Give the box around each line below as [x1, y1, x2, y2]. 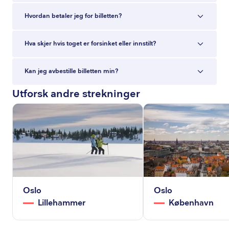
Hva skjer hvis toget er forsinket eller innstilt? [25, 40, 156, 48]
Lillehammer [38, 198, 86, 208]
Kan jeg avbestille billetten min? [25, 67, 118, 75]
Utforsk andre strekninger [12, 88, 140, 100]
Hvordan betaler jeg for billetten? [25, 12, 122, 20]
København [169, 198, 214, 208]
